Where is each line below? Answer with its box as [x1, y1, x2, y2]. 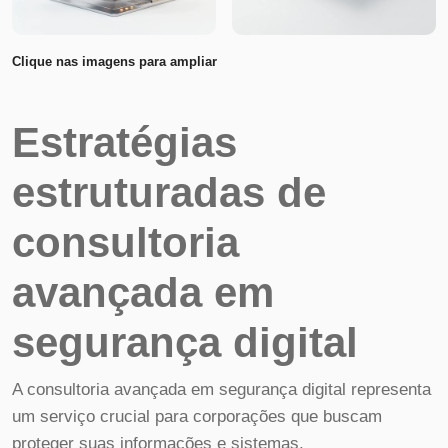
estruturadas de [12, 169, 326, 216]
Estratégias [12, 119, 237, 166]
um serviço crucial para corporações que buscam [12, 407, 382, 426]
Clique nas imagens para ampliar [12, 54, 217, 69]
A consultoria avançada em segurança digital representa [12, 380, 431, 399]
